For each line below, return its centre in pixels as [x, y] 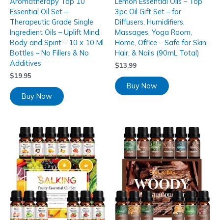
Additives [26, 63]
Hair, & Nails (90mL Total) [157, 53]
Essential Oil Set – [39, 11]
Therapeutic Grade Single [52, 22]
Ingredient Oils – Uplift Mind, [55, 32]
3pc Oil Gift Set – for [148, 11]
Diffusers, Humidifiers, [150, 22]
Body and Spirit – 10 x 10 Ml [57, 42]
